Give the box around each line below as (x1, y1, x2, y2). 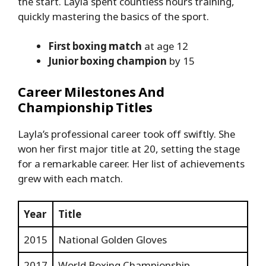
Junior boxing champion (48, 54, 167, 68)
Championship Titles (18, 97, 153, 116)
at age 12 (142, 39, 188, 53)
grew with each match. (18, 171, 123, 185)
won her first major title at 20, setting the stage (18, 141, 240, 156)
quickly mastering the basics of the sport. (18, 9, 209, 23)
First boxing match (48, 39, 142, 53)
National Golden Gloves (58, 233, 167, 247)
